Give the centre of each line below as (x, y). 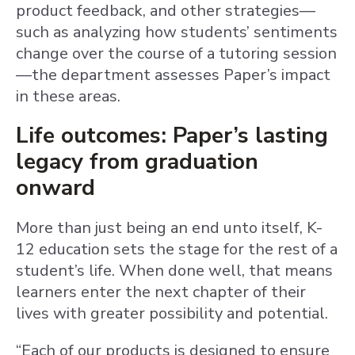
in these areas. (68, 96)
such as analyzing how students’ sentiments (177, 32)
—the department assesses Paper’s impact (173, 75)
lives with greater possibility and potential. (172, 313)
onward (55, 188)
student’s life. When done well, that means (174, 271)
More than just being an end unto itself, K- (169, 228)
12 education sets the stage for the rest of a (177, 249)
